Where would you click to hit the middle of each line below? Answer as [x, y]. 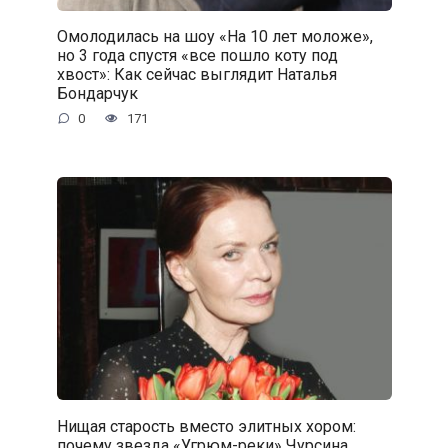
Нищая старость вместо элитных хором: [206, 426]
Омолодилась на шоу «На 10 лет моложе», [214, 36]
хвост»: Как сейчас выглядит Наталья [196, 74]
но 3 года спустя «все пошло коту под [197, 55]
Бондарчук [97, 93]
